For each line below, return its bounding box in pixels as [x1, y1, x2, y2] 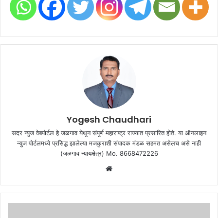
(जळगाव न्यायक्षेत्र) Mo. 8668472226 [60, 149, 158, 158]
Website [112, 164, 140, 174]
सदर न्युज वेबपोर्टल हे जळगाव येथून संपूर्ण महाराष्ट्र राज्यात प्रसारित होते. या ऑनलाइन [12, 129, 206, 137]
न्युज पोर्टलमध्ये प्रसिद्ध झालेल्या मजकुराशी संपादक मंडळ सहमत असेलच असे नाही [17, 139, 201, 147]
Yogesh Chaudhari [67, 113, 151, 126]
